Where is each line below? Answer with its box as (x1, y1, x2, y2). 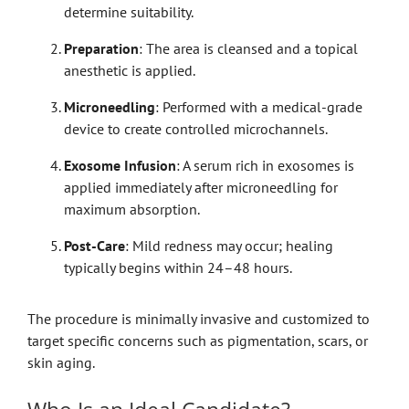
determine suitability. (63, 2, 194, 21)
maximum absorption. (63, 199, 200, 218)
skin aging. (26, 352, 95, 372)
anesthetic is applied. (63, 60, 195, 79)
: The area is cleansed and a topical (138, 38, 358, 58)
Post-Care (63, 236, 125, 255)
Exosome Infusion (63, 155, 176, 174)
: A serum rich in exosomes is (175, 155, 354, 174)
